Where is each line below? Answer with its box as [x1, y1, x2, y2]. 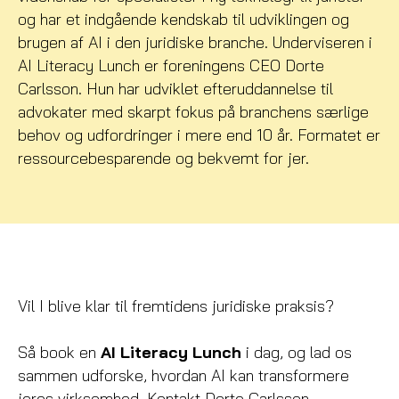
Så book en [18, 342, 101, 362]
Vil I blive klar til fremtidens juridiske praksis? [18, 296, 334, 316]
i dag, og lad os [246, 342, 352, 362]
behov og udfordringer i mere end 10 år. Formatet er [18, 125, 380, 145]
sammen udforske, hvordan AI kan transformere [18, 365, 349, 386]
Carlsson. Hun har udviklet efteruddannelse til [18, 78, 333, 99]
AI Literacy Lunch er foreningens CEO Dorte [18, 55, 324, 76]
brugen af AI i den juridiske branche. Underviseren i [18, 32, 372, 53]
